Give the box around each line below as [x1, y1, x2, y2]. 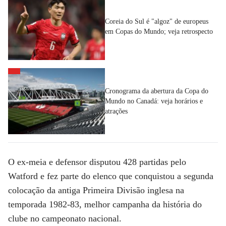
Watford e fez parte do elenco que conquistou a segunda [8, 171, 213, 182]
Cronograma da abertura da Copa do [105, 87, 208, 95]
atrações [105, 107, 128, 115]
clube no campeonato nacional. [8, 213, 122, 224]
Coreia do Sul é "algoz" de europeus [105, 18, 208, 26]
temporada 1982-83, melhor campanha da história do [8, 199, 202, 210]
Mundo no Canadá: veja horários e [105, 97, 203, 105]
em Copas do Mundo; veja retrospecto [105, 28, 213, 36]
